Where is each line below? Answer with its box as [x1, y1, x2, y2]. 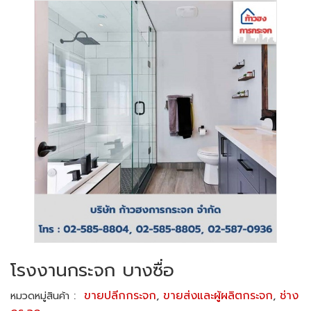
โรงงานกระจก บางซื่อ [10, 257, 174, 284]
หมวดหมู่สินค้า [10, 289, 69, 303]
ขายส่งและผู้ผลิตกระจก [163, 287, 273, 304]
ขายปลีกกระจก [84, 287, 156, 304]
